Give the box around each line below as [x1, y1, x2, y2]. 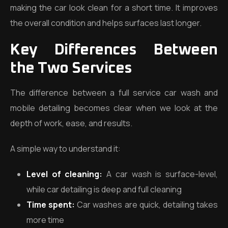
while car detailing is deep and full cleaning [26, 184, 182, 195]
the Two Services [10, 61, 132, 76]
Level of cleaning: [26, 168, 107, 180]
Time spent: [26, 199, 77, 210]
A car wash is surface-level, [106, 168, 218, 180]
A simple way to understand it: [10, 143, 121, 154]
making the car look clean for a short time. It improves [10, 2, 218, 13]
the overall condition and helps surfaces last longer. [10, 17, 202, 28]
